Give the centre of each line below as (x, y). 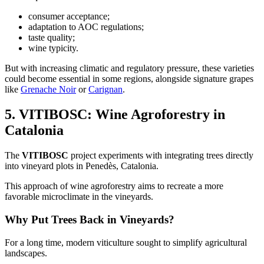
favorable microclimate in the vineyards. (79, 197)
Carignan (105, 90)
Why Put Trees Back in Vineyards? (90, 219)
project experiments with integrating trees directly (161, 156)
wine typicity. (53, 48)
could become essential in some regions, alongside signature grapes (129, 79)
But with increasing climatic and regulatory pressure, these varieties (129, 68)
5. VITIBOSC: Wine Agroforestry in (115, 115)
